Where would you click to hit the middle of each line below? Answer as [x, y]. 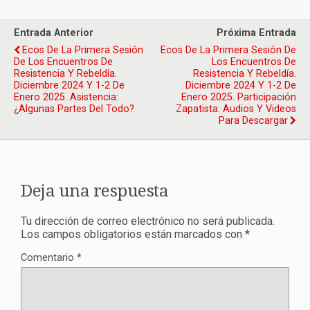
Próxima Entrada [256, 33]
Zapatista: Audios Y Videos [236, 109]
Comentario [49, 257]
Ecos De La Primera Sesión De [228, 50]
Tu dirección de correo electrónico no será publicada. [148, 221]
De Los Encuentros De [63, 62]
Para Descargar [253, 121]
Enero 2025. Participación [239, 97]
